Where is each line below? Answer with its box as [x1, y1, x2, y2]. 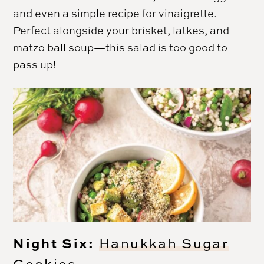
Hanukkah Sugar [99, 233, 229, 252]
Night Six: [13, 232, 100, 252]
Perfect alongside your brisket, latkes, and [13, 22, 230, 37]
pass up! [13, 57, 57, 71]
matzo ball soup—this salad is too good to [13, 39, 228, 54]
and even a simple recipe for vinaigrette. [13, 5, 217, 20]
